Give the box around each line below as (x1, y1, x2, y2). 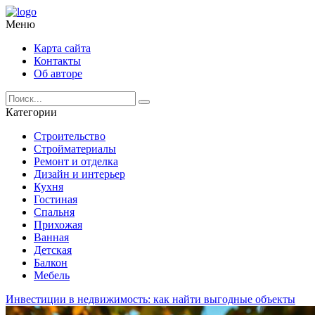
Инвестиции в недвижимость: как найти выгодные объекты (6, 293, 295, 305)
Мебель (34, 269, 70, 281)
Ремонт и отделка (34, 155, 118, 167)
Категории (6, 106, 57, 118)
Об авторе (34, 67, 82, 79)
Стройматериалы (34, 143, 116, 155)
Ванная (34, 231, 69, 243)
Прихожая (34, 219, 82, 231)
